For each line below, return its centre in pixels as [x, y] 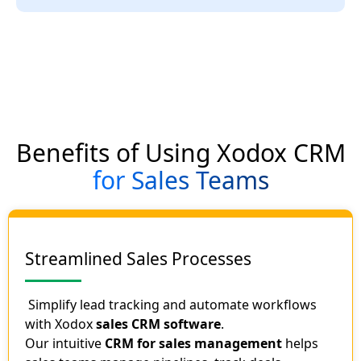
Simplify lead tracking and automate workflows [171, 305]
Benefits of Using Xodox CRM [180, 153]
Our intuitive [65, 344]
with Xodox [60, 324]
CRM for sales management [193, 344]
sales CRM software [158, 324]
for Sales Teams [180, 180]
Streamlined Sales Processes [138, 259]
